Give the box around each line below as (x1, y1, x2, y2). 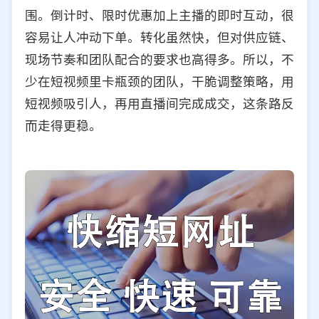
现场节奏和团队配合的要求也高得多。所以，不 (25, 51, 294, 67)
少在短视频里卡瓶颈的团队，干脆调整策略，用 (25, 73, 294, 89)
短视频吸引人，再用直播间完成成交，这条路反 (25, 95, 294, 111)
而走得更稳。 (25, 117, 102, 133)
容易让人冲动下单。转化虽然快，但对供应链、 (25, 29, 294, 45)
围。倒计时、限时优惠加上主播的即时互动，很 (25, 7, 294, 23)
